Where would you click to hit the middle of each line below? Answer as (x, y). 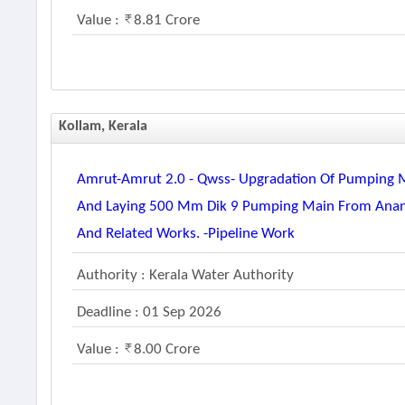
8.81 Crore (167, 20)
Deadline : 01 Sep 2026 (150, 312)
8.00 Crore (167, 349)
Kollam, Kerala (104, 127)
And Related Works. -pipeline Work (186, 234)
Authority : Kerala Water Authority (186, 275)
